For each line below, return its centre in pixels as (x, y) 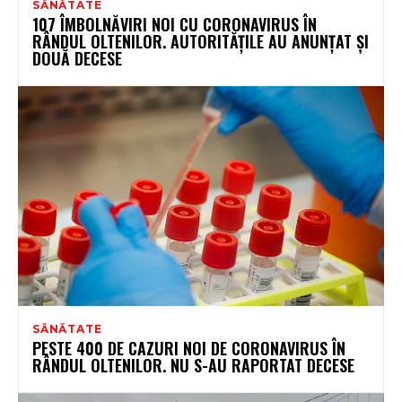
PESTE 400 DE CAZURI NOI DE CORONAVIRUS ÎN (189, 348)
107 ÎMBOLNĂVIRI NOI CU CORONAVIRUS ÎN (175, 24)
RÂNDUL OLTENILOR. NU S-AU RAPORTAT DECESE (193, 365)
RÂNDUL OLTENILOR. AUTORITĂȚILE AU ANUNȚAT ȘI (201, 41)
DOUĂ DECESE (77, 58)
